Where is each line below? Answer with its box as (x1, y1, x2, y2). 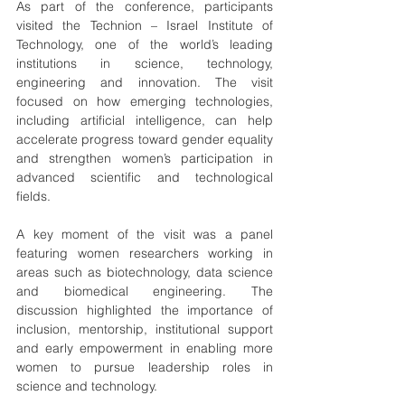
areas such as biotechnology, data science (16, 264, 273, 280)
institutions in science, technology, (16, 55, 273, 71)
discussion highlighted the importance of (16, 302, 273, 318)
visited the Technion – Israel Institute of (16, 17, 273, 33)
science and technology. (16, 378, 157, 394)
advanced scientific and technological (16, 169, 273, 185)
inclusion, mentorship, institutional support (16, 321, 273, 337)
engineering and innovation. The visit (16, 74, 273, 90)
